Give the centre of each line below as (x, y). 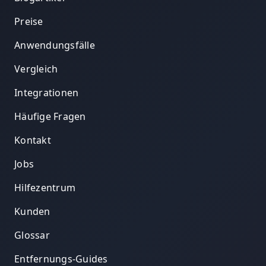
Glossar (32, 235)
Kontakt (33, 140)
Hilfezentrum (45, 188)
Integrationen (47, 93)
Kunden (32, 212)
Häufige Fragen (50, 117)
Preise (29, 22)
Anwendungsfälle (55, 45)
